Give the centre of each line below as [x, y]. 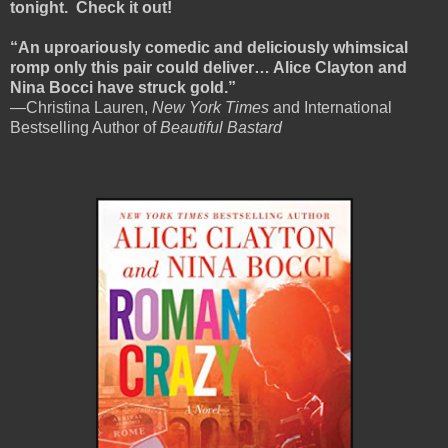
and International [330, 107]
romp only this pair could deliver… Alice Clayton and [208, 67]
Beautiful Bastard [221, 127]
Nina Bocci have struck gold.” [123, 87]
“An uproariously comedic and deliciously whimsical [209, 47]
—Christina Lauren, [81, 107]
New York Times [210, 107]
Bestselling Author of [85, 127]
